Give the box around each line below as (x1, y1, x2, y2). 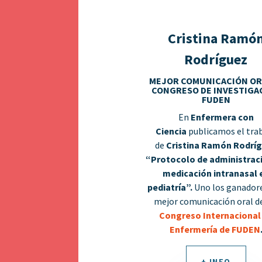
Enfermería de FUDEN (169, 223, 260, 236)
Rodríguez (184, 50, 248, 69)
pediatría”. (147, 181, 193, 194)
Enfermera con (190, 111, 254, 123)
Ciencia (156, 125, 187, 137)
